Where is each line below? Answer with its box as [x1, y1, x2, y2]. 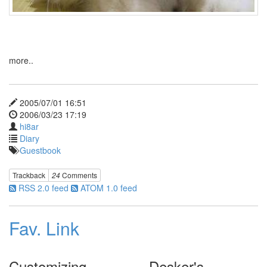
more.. [9, 54, 33, 67]
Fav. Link [9, 215, 79, 241]
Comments [60, 170, 97, 181]
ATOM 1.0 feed [78, 182, 137, 194]
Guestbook [20, 144, 61, 157]
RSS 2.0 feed [16, 182, 69, 194]
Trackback [13, 170, 45, 181]
